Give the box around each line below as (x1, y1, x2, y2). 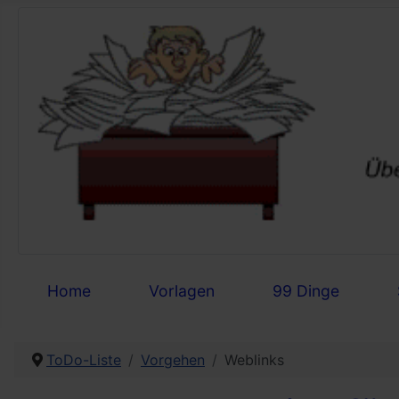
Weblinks (224, 350, 284, 369)
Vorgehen (141, 350, 205, 369)
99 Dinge (272, 281, 339, 300)
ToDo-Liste (46, 350, 121, 369)
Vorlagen (148, 281, 215, 300)
